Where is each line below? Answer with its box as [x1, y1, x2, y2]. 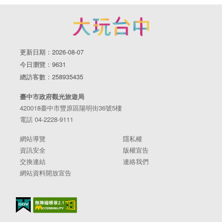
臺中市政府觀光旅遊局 [20, 92, 84, 102]
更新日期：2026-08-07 [20, 47, 84, 57]
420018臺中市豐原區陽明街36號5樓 [20, 103, 122, 113]
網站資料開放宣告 [20, 168, 71, 178]
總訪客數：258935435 [20, 72, 83, 82]
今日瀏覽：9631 [20, 59, 66, 69]
